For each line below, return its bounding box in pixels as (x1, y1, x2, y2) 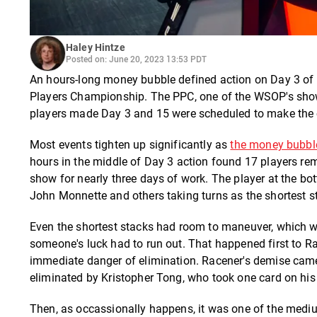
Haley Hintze (66, 42, 125, 54)
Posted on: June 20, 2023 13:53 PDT (66, 53, 207, 65)
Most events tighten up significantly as (30, 137, 231, 151)
